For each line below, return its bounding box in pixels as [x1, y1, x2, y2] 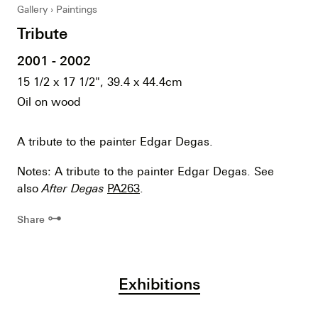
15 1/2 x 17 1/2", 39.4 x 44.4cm [17, 75, 182, 89]
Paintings [56, 4, 97, 16]
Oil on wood [17, 95, 81, 109]
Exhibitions [118, 274, 200, 294]
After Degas [42, 182, 107, 195]
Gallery [17, 4, 48, 16]
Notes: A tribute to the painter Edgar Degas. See [17, 165, 274, 178]
